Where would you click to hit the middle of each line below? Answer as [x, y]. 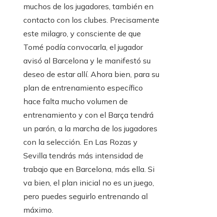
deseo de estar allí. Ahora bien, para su [91, 74]
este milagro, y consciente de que [82, 33]
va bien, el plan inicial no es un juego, [89, 183]
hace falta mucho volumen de [76, 101]
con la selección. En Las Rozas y [80, 142]
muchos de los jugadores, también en [88, 6]
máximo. [38, 210]
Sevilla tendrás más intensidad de [83, 155]
